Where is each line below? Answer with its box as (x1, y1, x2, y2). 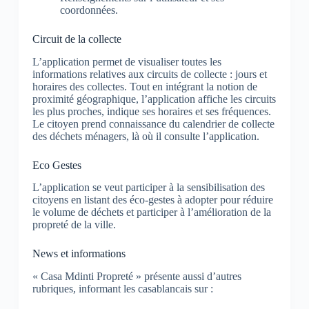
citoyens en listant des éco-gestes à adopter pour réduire (32, 194, 273, 206)
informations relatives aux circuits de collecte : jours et (32, 68, 267, 80)
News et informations (32, 248, 126, 260)
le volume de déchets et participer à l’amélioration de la (32, 206, 271, 219)
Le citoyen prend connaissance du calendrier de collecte (32, 117, 275, 130)
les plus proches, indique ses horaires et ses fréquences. (32, 105, 271, 117)
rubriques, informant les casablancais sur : (32, 283, 213, 295)
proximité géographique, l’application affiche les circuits (32, 92, 276, 105)
